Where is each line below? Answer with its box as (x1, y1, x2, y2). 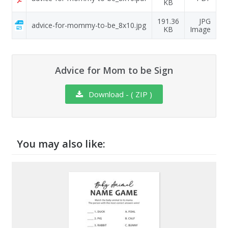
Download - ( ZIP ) (87, 89, 152, 100)
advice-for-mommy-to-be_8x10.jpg (32, 20, 146, 31)
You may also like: (17, 137, 105, 151)
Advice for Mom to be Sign (55, 64, 173, 77)
